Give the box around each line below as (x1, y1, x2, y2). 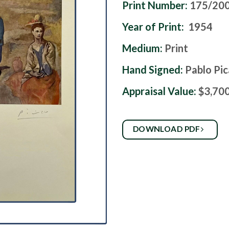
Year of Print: (122, 20, 184, 33)
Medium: (122, 42, 165, 55)
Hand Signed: (122, 63, 185, 76)
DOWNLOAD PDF (132, 124, 202, 134)
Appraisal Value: (122, 85, 196, 98)
